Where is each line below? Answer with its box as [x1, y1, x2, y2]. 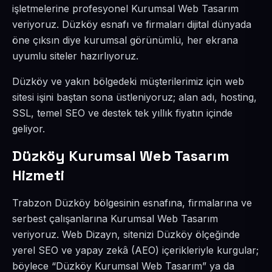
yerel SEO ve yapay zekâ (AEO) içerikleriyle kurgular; [12, 244, 259, 256]
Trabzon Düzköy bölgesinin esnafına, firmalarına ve [12, 197, 252, 209]
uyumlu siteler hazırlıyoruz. [12, 50, 138, 62]
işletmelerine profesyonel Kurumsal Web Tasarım [12, 2, 239, 15]
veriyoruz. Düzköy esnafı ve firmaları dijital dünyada [12, 18, 251, 30]
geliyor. [12, 123, 45, 135]
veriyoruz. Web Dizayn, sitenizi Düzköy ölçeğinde [12, 228, 240, 240]
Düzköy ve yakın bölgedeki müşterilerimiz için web [12, 75, 244, 87]
